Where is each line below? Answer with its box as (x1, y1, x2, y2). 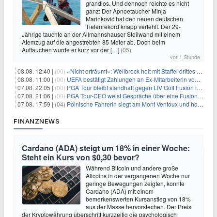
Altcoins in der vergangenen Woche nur (86, 171, 190, 180)
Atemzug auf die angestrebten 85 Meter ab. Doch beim (22, 37, 165, 46)
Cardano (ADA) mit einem (86, 186, 154, 195)
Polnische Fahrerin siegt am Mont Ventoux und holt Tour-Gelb (67, 99, 198, 108)
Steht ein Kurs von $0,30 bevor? (22, 151, 139, 163)
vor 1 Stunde (170, 52, 200, 61)
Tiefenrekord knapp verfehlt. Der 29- (86, 22, 181, 31)
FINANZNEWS (14, 117, 60, 125)
